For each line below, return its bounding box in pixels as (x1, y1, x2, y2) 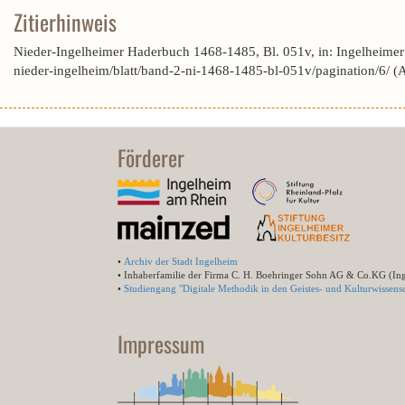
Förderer (118, 141, 184, 174)
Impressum (118, 327, 204, 360)
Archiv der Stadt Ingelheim (124, 256, 238, 267)
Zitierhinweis (14, 5, 117, 38)
